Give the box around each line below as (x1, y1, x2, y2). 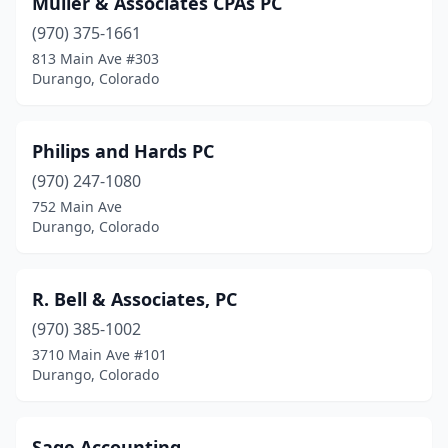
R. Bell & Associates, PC (32, 287, 237, 311)
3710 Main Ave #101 (32, 345, 167, 364)
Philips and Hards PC (32, 139, 214, 163)
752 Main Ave (32, 197, 122, 216)
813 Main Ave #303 (32, 49, 159, 68)
